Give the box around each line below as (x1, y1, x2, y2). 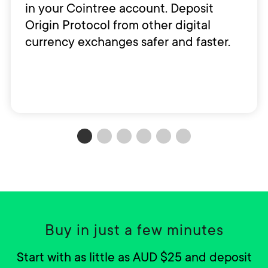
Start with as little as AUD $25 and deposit (16, 248, 252, 266)
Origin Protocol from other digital (25, 16, 211, 34)
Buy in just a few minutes (44, 220, 224, 240)
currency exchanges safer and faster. (25, 33, 230, 51)
